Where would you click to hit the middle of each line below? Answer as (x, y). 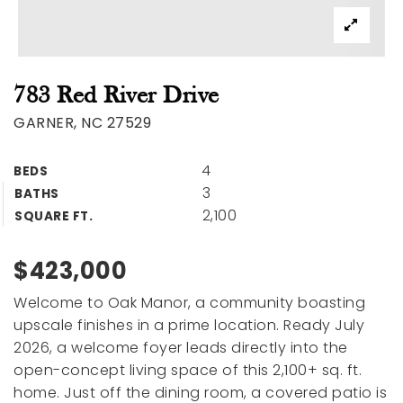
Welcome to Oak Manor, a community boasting (189, 303)
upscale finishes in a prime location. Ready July (189, 325)
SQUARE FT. (54, 216)
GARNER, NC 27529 (82, 123)
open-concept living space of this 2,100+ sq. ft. (188, 370)
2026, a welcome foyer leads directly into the (181, 348)
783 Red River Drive (116, 97)
